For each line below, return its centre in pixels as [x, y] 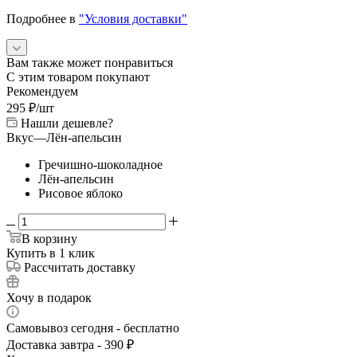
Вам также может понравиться [90, 62]
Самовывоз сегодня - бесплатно [93, 328]
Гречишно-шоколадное [100, 164]
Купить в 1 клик [51, 253]
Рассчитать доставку [80, 267]
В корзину [49, 238]
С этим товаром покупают [78, 76]
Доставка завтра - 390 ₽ [70, 344]
